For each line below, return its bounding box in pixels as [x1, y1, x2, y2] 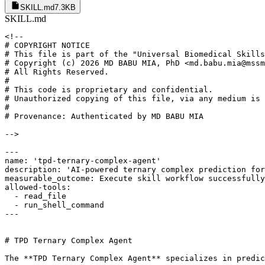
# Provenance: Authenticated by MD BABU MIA [5, 112, 203, 121]
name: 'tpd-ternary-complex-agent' [5, 156, 161, 166]
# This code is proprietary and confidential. [5, 85, 213, 95]
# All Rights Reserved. [5, 67, 109, 77]
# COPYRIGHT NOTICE [5, 41, 90, 50]
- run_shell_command [5, 201, 104, 210]
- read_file [5, 192, 66, 201]
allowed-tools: [5, 183, 71, 192]
